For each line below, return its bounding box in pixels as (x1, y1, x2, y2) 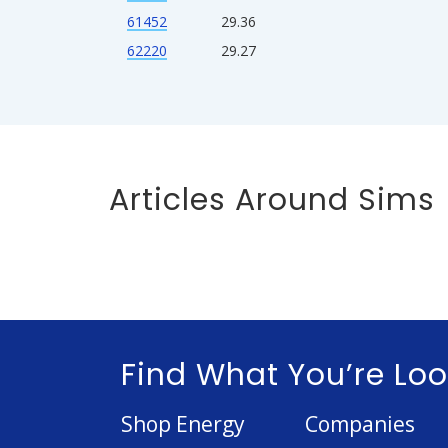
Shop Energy (121, 410, 245, 438)
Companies (304, 410, 415, 438)
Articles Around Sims (109, 179, 435, 221)
